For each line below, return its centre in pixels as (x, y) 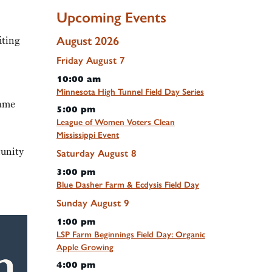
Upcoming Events (111, 17)
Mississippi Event (87, 135)
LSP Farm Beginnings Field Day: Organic (131, 235)
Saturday (75, 154)
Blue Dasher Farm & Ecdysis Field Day (127, 185)
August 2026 (87, 41)
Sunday (72, 203)
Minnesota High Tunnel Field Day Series (130, 92)
